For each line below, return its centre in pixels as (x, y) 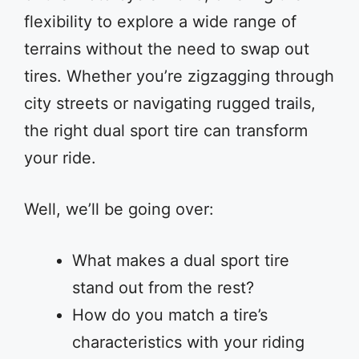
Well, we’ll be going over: (119, 209)
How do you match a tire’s (170, 315)
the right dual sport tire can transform (166, 131)
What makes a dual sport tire (181, 260)
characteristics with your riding (188, 342)
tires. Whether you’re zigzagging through (179, 76)
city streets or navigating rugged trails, (170, 103)
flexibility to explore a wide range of (160, 22)
